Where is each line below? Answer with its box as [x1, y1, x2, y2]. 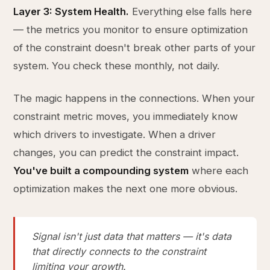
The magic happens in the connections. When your [13, 92, 256, 104]
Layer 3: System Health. [13, 5, 130, 17]
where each [189, 165, 249, 177]
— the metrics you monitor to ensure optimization [13, 24, 248, 36]
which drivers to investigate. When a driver [13, 128, 216, 140]
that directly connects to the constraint [32, 245, 207, 257]
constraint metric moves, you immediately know [13, 110, 239, 122]
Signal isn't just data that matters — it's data [32, 230, 232, 242]
